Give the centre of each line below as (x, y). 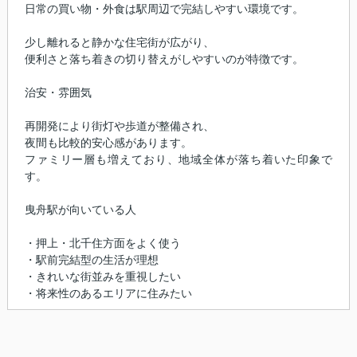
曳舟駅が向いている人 (80, 210)
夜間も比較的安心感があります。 (108, 143)
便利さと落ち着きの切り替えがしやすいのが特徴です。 (164, 59)
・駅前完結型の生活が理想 (91, 260)
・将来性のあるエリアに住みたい (108, 294)
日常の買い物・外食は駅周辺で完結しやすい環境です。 (164, 9)
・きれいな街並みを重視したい (102, 277)
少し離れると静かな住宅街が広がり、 (119, 43)
